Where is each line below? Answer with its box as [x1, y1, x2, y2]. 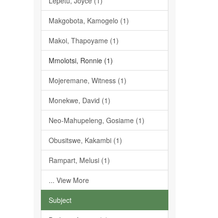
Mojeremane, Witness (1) [48, 75, 127, 85]
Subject [48, 195, 72, 205]
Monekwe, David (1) [48, 95, 110, 105]
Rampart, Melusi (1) [48, 155, 110, 165]
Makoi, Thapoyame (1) [48, 36, 119, 45]
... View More [48, 175, 89, 185]
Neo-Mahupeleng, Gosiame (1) [48, 115, 145, 125]
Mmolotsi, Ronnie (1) [48, 55, 113, 65]
